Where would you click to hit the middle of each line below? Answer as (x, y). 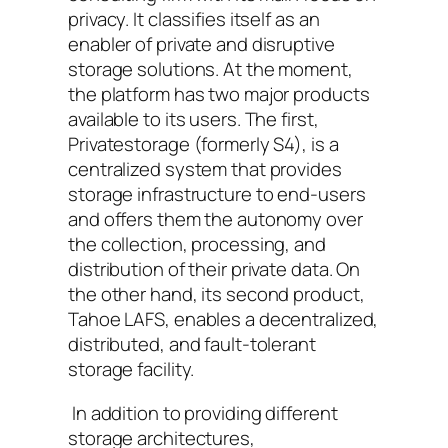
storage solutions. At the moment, (210, 69)
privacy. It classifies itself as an (194, 19)
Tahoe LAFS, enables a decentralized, (223, 319)
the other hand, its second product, (216, 294)
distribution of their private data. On (214, 269)
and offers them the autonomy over (215, 219)
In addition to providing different (203, 412)
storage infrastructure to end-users (217, 194)
